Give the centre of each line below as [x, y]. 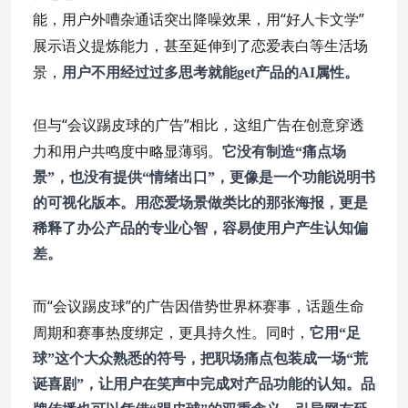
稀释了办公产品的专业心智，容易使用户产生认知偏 [200, 229]
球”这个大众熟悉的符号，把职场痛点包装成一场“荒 [200, 359]
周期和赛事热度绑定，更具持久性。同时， [171, 333]
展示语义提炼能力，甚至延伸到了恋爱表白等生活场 [200, 46]
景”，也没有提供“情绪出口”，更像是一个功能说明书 [204, 178]
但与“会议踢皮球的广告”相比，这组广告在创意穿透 [199, 125]
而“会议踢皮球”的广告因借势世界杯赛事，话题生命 [199, 306]
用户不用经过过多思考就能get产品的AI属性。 [210, 73]
